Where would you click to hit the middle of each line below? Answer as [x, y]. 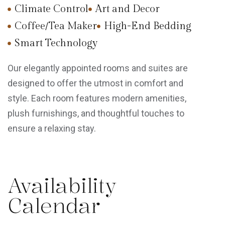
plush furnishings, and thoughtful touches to [96, 113]
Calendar [54, 205]
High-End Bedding [147, 26]
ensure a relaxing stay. [52, 128]
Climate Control [51, 9]
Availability [62, 185]
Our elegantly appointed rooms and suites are [98, 68]
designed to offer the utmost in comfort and [95, 83]
